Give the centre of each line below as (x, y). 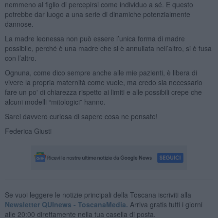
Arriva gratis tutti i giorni (165, 204)
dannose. (19, 24)
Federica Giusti (28, 131)
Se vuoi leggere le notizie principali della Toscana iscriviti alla (98, 194)
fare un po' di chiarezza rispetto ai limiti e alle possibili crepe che (103, 92)
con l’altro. (20, 58)
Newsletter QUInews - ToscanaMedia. (66, 204)
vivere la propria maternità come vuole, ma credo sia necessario (103, 82)
